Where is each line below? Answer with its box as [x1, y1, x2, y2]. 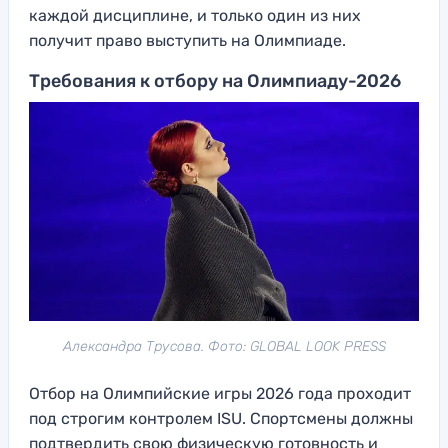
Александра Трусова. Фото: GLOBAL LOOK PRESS [62, 337, 386, 355]
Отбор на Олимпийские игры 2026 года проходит [29, 383, 411, 403]
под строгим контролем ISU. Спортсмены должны [29, 408, 413, 428]
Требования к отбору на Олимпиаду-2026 [29, 69, 401, 92]
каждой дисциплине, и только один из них [29, 5, 361, 25]
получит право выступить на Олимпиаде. [29, 30, 346, 50]
